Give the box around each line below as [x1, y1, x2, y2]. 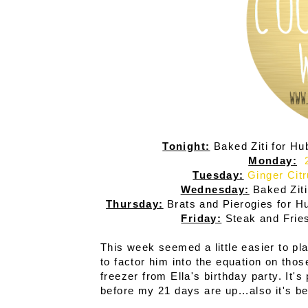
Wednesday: [180, 184, 250, 196]
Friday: [181, 212, 222, 225]
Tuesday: [192, 169, 244, 181]
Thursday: [106, 198, 164, 210]
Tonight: [162, 140, 210, 153]
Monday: [248, 155, 297, 167]
